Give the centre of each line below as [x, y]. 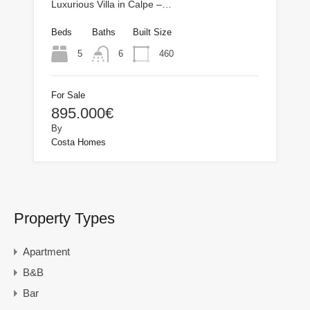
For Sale [68, 95]
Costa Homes [79, 142]
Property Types [64, 218]
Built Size [152, 32]
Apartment [46, 251]
